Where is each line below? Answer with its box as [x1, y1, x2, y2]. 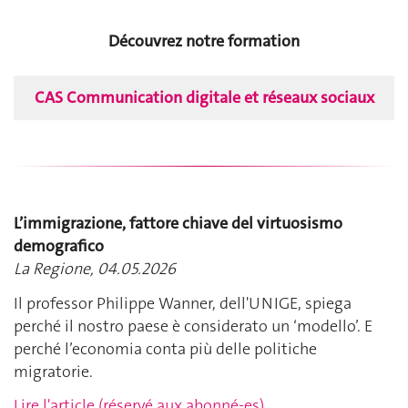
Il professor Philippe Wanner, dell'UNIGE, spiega [14, 291, 352, 314]
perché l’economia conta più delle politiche [14, 337, 317, 360]
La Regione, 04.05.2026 [14, 258, 176, 280]
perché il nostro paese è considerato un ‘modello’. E [14, 314, 372, 337]
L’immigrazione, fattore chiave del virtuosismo [14, 212, 342, 235]
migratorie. [14, 360, 93, 382]
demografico [14, 235, 104, 258]
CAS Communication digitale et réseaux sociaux [34, 87, 374, 109]
